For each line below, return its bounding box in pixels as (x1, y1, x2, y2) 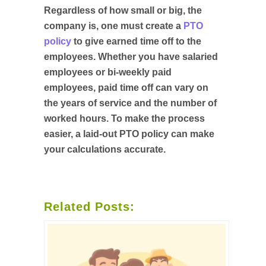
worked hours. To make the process (44, 113, 205, 123)
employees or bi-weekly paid (44, 67, 172, 77)
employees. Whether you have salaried (44, 52, 218, 62)
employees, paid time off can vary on (44, 83, 208, 93)
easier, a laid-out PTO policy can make (44, 129, 214, 139)
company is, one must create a (44, 21, 183, 31)
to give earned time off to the (71, 36, 201, 46)
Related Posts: (44, 200, 135, 213)
